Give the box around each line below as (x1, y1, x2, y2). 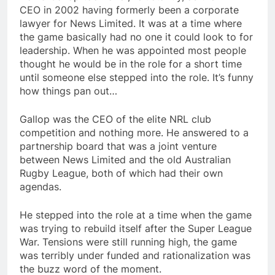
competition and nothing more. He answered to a (20, 126, 249, 139)
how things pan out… (20, 85, 117, 98)
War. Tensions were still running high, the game (20, 236, 237, 249)
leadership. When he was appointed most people (20, 44, 246, 57)
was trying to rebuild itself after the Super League (20, 222, 252, 235)
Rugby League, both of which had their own (20, 167, 223, 180)
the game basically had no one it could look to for (20, 31, 253, 44)
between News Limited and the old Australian (20, 153, 231, 166)
